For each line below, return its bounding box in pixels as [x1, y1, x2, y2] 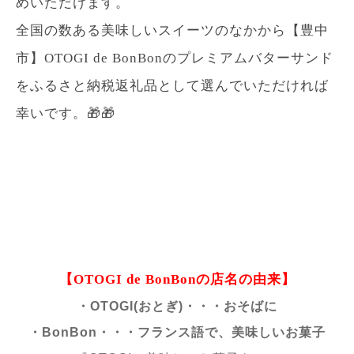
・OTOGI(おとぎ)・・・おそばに [77, 299, 277, 313]
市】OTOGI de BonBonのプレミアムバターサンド [16, 50, 333, 66]
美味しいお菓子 [232, 325, 326, 339]
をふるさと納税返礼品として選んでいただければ [16, 77, 329, 93]
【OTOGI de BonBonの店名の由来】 [58, 271, 296, 287]
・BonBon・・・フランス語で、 [28, 325, 232, 339]
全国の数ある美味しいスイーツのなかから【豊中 [16, 22, 329, 38]
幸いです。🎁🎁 [16, 105, 115, 121]
